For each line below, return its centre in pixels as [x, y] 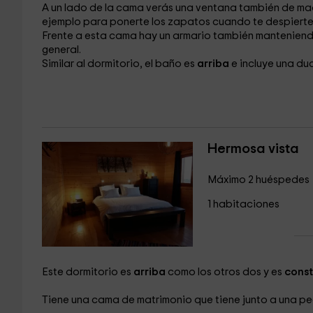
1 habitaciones [243, 204]
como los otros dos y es [226, 272]
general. [61, 50]
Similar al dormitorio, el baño [112, 64]
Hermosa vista [253, 149]
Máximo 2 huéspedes [258, 180]
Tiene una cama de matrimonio [118, 300]
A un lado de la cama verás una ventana [140, 8]
